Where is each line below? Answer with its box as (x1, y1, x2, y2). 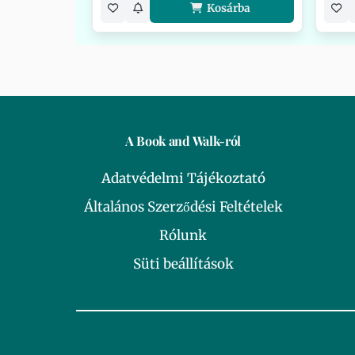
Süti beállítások (132, 255, 234, 273)
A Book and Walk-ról (125, 132, 241, 149)
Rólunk (159, 227, 207, 244)
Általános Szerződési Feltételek (83, 198, 283, 216)
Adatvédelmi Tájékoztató (101, 170, 265, 187)
